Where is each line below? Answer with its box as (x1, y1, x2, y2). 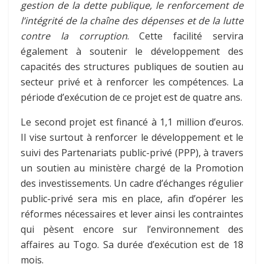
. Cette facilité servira (127, 29, 244, 42)
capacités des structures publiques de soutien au (21, 60, 243, 73)
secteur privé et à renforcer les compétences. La (21, 75, 243, 88)
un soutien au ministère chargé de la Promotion (21, 161, 243, 174)
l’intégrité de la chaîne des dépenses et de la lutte (21, 14, 243, 27)
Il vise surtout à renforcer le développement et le (21, 130, 243, 144)
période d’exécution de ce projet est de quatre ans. (21, 90, 242, 104)
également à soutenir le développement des (21, 44, 243, 58)
